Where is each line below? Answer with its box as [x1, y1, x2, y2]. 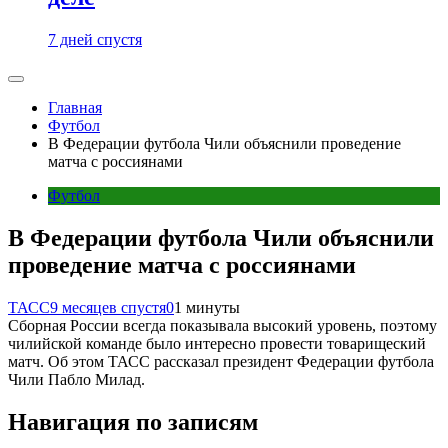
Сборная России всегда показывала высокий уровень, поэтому [8, 316, 437, 334]
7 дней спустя [48, 31, 142, 48]
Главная [48, 99, 102, 116]
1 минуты [174, 298, 240, 316]
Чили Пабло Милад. [8, 370, 145, 388]
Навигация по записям [8, 408, 258, 435]
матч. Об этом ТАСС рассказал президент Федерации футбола [8, 352, 434, 370]
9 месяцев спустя [50, 298, 166, 316]
